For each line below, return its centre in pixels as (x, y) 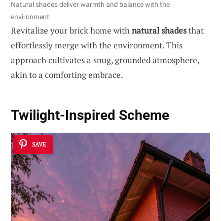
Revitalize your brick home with (71, 30)
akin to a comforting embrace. (67, 74)
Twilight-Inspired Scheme (90, 115)
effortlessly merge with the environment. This (97, 45)
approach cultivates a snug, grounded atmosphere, (105, 60)
